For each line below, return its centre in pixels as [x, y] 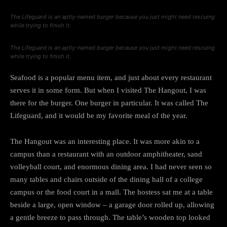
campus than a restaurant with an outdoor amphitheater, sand [106, 154]
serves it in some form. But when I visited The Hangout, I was [108, 90]
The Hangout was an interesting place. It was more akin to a [105, 141]
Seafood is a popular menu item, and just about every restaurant [111, 77]
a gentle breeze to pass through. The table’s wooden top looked [110, 217]
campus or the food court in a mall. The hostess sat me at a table [111, 192]
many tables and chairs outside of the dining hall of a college [106, 179]
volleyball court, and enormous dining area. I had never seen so [111, 166]
